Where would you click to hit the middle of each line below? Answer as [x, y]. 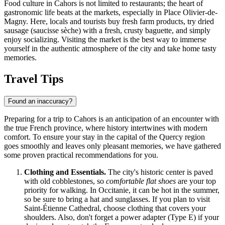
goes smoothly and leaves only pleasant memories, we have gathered [113, 146]
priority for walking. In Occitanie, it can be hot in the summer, [122, 190]
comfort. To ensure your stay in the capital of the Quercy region [104, 137]
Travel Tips [34, 79]
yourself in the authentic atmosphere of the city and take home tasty [110, 48]
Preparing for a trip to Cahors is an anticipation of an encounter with [111, 119]
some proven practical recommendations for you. [81, 155]
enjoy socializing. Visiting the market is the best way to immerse [105, 39]
